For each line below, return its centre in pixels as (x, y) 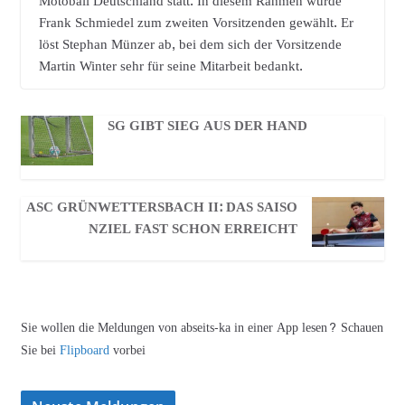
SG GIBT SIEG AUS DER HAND (208, 126)
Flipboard (86, 350)
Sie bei (40, 350)
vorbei (129, 350)
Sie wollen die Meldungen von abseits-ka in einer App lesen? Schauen (202, 327)
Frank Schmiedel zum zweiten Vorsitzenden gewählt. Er (196, 23)
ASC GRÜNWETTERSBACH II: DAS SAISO (161, 207)
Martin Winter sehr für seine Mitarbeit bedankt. (170, 66)
